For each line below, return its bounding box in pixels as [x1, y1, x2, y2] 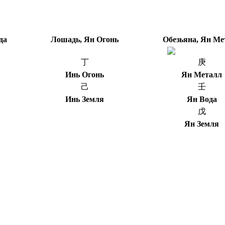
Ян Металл [181, 70, 222, 79]
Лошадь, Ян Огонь [51, 35, 119, 44]
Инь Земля [65, 94, 104, 103]
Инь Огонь [65, 70, 104, 79]
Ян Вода [186, 94, 217, 103]
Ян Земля [184, 119, 219, 128]
